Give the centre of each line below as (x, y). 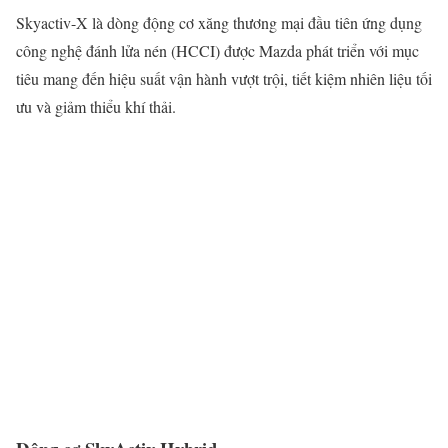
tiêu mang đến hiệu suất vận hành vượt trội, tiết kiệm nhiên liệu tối (224, 79)
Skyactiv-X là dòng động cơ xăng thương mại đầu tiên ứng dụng (219, 23)
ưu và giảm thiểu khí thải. (96, 107)
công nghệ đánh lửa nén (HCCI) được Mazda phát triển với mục (217, 51)
